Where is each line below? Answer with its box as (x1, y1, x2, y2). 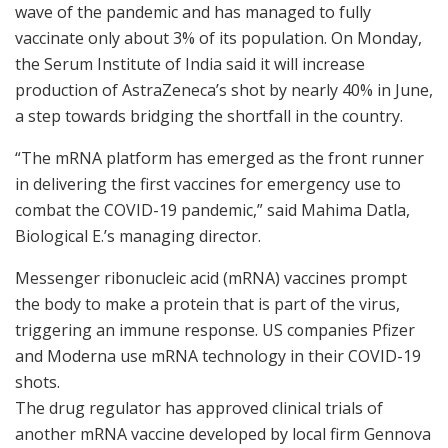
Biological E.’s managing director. (15, 225, 261, 248)
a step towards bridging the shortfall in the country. (15, 105, 403, 128)
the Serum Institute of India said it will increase (15, 53, 365, 76)
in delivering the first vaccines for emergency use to (15, 173, 401, 196)
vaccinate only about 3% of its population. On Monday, (15, 27, 422, 50)
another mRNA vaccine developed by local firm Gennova (15, 423, 431, 446)
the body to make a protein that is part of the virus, (15, 293, 400, 316)
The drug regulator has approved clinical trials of (15, 397, 383, 420)
